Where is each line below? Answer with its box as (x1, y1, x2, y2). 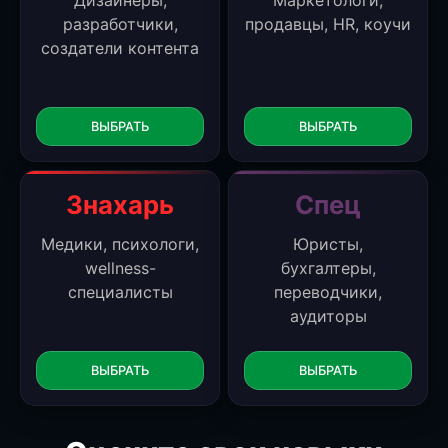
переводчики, (274, 281, 382, 302)
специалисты (67, 281, 173, 302)
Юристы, (293, 233, 363, 254)
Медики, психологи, (41, 233, 199, 254)
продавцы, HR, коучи (245, 13, 411, 34)
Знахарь (66, 188, 174, 220)
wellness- (84, 257, 156, 278)
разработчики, (62, 13, 178, 34)
